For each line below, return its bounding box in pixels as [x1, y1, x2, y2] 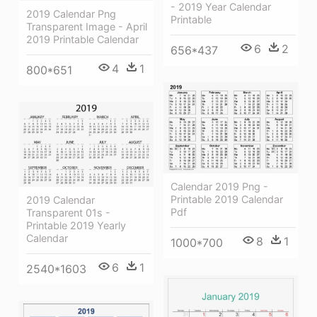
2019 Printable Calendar [26, 33, 139, 46]
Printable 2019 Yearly [26, 219, 126, 231]
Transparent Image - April [26, 21, 147, 33]
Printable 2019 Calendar [171, 193, 283, 206]
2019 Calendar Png [26, 8, 116, 21]
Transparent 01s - [26, 206, 110, 219]
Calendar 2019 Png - [171, 180, 268, 193]
